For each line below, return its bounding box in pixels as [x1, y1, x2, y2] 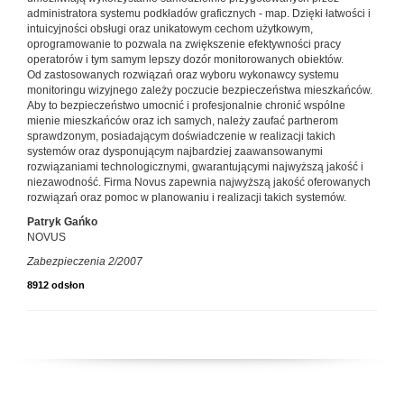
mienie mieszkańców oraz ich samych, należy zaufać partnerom [27, 115, 338, 128]
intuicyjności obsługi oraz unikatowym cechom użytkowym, [27, 23, 313, 36]
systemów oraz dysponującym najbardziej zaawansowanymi [27, 145, 323, 159]
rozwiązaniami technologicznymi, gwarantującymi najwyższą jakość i [27, 161, 363, 174]
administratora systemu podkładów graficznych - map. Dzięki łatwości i [27, 7, 371, 21]
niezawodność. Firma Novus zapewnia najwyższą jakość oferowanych [27, 176, 371, 189]
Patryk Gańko [27, 216, 97, 229]
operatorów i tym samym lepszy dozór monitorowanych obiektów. [27, 53, 344, 67]
